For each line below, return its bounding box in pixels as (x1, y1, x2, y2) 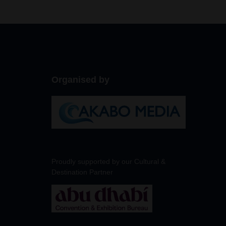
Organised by (51, 74, 109, 85)
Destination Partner (51, 167, 113, 176)
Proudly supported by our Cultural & (51, 157, 165, 165)
